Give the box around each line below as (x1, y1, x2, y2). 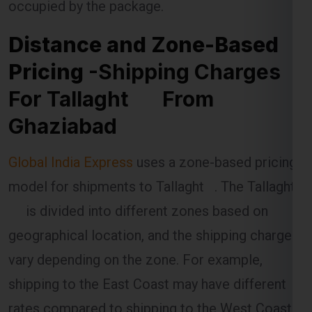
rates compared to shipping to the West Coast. (8, 251, 295, 268)
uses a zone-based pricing (136, 104, 297, 122)
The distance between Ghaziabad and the (8, 288, 258, 305)
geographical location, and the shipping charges (8, 178, 299, 195)
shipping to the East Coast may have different (8, 226, 286, 244)
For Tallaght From (8, 37, 214, 63)
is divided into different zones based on (8, 153, 268, 171)
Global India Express (8, 104, 136, 122)
